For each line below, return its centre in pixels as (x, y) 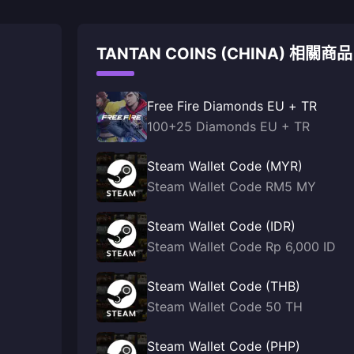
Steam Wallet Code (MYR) (225, 166)
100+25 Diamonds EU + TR (228, 126)
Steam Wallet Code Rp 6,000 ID (241, 247)
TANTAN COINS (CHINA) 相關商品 (224, 54)
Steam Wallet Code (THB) (224, 286)
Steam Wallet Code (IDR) (221, 226)
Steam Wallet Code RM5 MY (232, 186)
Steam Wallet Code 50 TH (225, 307)
